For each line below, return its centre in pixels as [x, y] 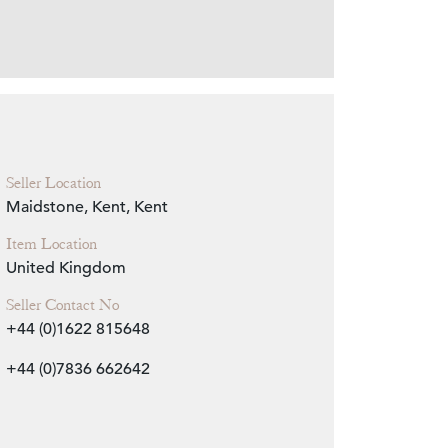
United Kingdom [65, 268]
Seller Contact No [62, 305]
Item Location [51, 244]
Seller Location [53, 183]
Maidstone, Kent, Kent [86, 207]
